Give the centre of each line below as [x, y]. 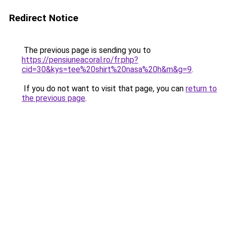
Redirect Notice [44, 18]
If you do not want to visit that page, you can [104, 89]
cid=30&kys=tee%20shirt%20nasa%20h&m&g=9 [107, 69]
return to [201, 89]
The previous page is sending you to [86, 50]
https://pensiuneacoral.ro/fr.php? [80, 60]
